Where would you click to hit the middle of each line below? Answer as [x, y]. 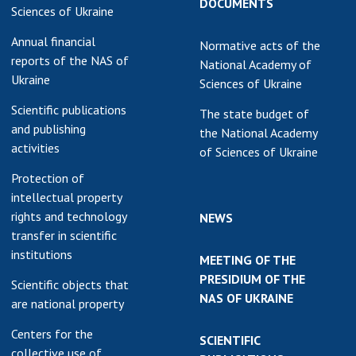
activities [35, 148]
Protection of [48, 178]
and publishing [48, 129]
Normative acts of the [260, 45]
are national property [68, 304]
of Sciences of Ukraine [259, 152]
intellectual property [67, 197]
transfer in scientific [64, 235]
